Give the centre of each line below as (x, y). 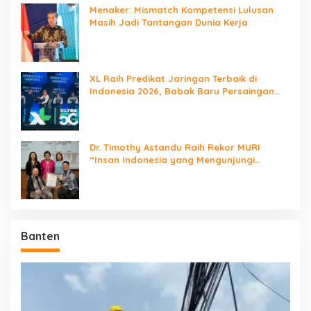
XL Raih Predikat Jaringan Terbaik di (173, 78)
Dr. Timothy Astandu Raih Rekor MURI (175, 147)
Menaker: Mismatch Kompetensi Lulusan (182, 9)
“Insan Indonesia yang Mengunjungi (172, 159)
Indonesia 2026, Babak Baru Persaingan (182, 91)
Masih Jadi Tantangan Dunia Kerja (169, 22)
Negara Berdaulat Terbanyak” (160, 172)
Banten (40, 236)
